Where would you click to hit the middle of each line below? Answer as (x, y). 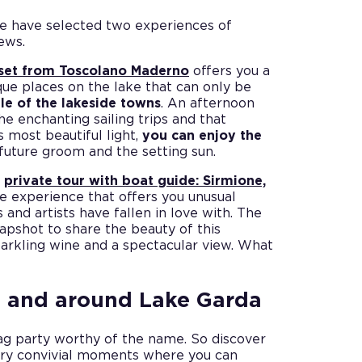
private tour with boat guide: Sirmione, (135, 181)
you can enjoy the (202, 135)
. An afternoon (208, 103)
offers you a (229, 71)
